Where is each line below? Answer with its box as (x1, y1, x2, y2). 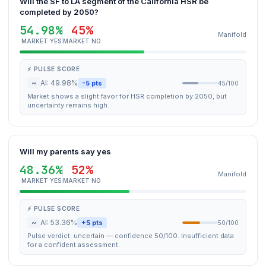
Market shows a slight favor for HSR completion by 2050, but (27, 92, 227, 100)
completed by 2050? (20, 7, 99, 17)
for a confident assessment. (27, 240, 120, 249)
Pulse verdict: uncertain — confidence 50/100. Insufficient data (27, 232, 234, 240)
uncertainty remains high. (27, 101, 109, 109)
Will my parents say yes (20, 147, 111, 156)
